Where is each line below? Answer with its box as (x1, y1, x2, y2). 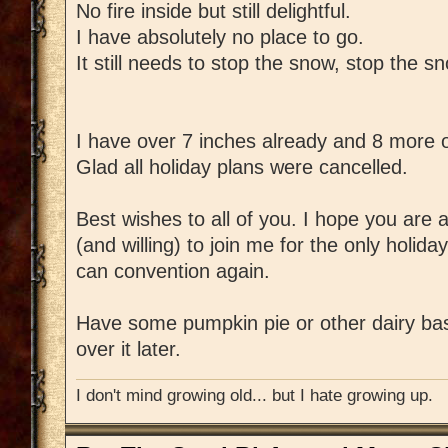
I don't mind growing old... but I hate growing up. (76, 384, 433, 405)
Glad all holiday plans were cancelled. (76, 155, 408, 178)
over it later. (76, 337, 181, 360)
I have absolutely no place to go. (76, 25, 364, 48)
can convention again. (76, 259, 270, 282)
